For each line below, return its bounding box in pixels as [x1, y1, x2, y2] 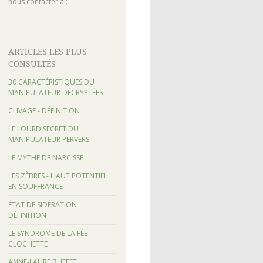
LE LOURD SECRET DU [8, 124, 79, 134]
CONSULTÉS [8, 59, 56, 69]
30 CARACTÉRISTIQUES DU [8, 77, 95, 87]
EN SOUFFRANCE [8, 181, 63, 192]
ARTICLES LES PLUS [8, 47, 87, 57]
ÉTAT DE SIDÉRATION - [8, 200, 81, 210]
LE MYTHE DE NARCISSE [8, 153, 83, 163]
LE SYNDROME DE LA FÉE [8, 228, 87, 239]
